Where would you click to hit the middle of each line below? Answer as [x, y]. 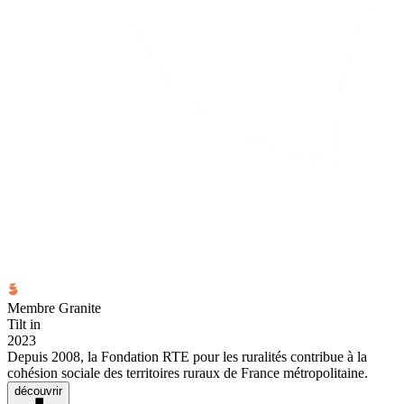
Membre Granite [54, 308]
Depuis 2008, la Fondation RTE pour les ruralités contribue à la [187, 356]
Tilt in [24, 324]
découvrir [38, 390]
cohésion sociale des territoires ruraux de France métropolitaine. [188, 372]
